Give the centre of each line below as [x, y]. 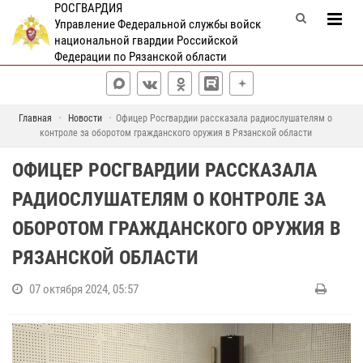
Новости [85, 118]
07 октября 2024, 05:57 [84, 289]
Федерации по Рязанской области [140, 57]
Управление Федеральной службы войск [157, 24]
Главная [35, 118]
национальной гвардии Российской [146, 41]
